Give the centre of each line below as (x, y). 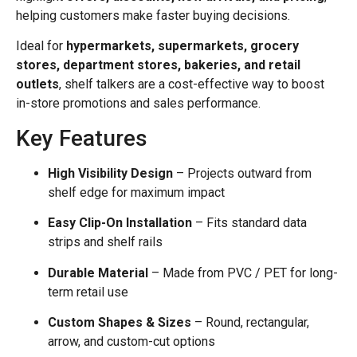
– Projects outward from (242, 173)
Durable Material (98, 273)
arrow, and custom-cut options (131, 341)
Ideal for (41, 46)
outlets (37, 84)
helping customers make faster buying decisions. (153, 16)
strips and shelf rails (105, 242)
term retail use (88, 292)
